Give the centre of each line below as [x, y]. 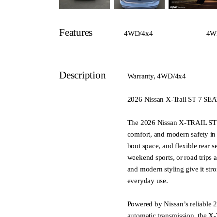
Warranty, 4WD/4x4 [156, 76]
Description [83, 75]
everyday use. [147, 180]
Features [76, 32]
